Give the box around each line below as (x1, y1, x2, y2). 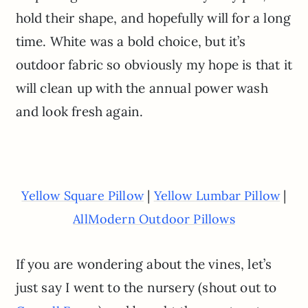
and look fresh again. (15, 102, 144, 120)
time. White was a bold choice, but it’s (15, 32, 246, 49)
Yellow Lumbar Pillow (153, 188, 280, 204)
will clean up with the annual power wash (15, 79, 268, 96)
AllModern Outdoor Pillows (73, 211, 235, 228)
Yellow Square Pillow (21, 188, 144, 204)
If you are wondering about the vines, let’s (15, 256, 272, 273)
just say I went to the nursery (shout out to (15, 279, 277, 296)
